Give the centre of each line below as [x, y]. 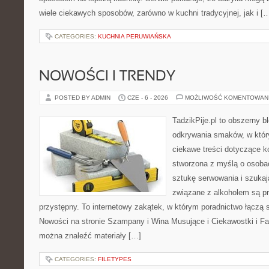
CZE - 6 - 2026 [148, 98]
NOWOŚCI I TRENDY [107, 77]
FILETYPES [115, 259]
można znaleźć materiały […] [90, 236]
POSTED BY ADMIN [83, 98]
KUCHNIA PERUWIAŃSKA [134, 36]
